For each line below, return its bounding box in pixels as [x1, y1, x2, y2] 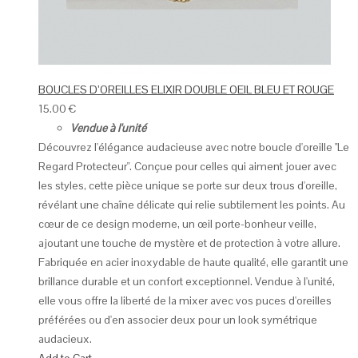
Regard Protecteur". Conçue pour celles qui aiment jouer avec [38, 159, 336, 174]
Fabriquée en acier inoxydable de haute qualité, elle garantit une [38, 255, 348, 270]
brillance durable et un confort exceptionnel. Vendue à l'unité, [38, 274, 335, 289]
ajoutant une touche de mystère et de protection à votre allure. [38, 236, 340, 251]
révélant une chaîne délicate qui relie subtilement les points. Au [38, 197, 345, 213]
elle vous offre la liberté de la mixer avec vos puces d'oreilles [38, 293, 332, 308]
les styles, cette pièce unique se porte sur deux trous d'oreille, [38, 178, 337, 193]
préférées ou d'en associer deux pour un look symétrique [38, 312, 317, 328]
